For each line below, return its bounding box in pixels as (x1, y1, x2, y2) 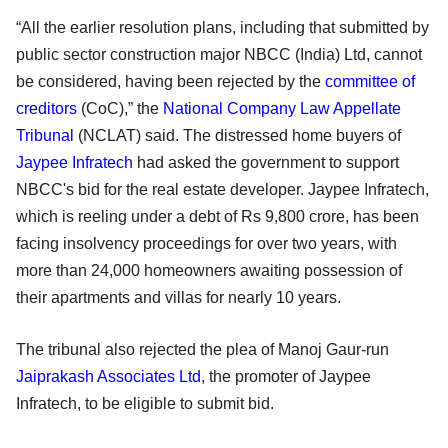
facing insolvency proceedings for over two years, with (16, 234, 397, 252)
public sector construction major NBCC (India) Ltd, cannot (16, 45, 422, 63)
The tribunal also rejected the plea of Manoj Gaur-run (16, 340, 389, 358)
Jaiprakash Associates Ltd (16, 367, 201, 385)
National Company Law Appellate (163, 99, 401, 117)
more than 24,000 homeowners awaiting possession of (16, 261, 402, 279)
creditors (16, 99, 77, 117)
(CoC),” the (77, 99, 163, 117)
